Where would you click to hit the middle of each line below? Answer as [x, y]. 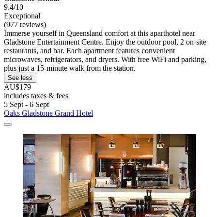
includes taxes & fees [36, 95]
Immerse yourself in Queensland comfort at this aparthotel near [100, 33]
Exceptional [22, 15]
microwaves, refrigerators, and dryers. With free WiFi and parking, [105, 59]
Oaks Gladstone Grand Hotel [48, 113]
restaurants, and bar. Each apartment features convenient [89, 50]
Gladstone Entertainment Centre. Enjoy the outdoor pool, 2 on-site [105, 42]
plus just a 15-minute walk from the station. [70, 68]
